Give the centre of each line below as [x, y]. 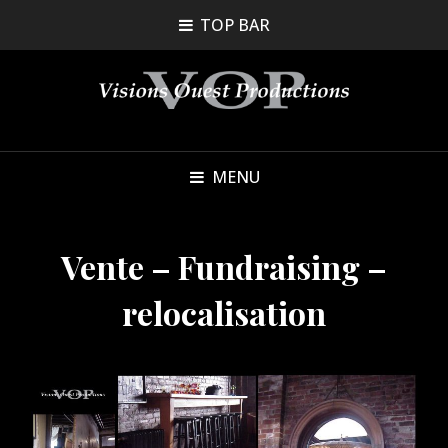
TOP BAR [234, 25]
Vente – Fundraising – [224, 266]
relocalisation [224, 312]
